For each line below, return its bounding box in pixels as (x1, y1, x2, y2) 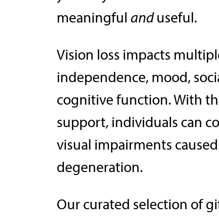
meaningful (56, 7, 131, 26)
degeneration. (56, 157, 143, 176)
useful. (156, 7, 197, 26)
